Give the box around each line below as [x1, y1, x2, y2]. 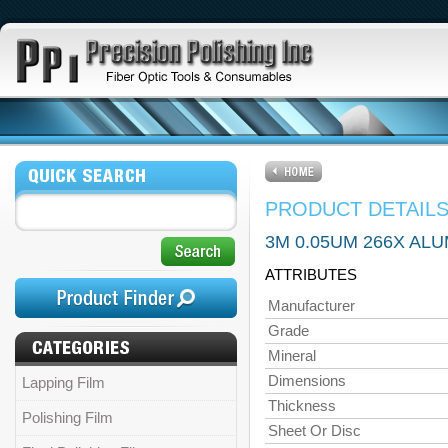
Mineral [268, 347, 316, 365]
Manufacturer [268, 297, 355, 315]
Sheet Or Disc [268, 422, 361, 440]
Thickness [268, 397, 336, 415]
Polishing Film [22, 409, 113, 426]
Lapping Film [22, 374, 105, 391]
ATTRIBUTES [265, 266, 357, 284]
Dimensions [268, 372, 346, 390]
